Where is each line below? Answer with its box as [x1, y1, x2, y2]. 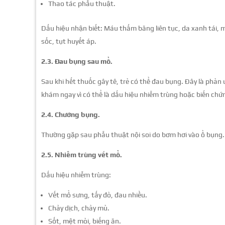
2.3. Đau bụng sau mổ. [41, 57, 113, 65]
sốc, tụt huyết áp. [41, 37, 96, 45]
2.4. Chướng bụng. [41, 110, 100, 119]
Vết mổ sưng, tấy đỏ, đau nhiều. [48, 190, 147, 199]
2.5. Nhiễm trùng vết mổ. [41, 150, 122, 159]
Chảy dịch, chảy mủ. [48, 203, 109, 212]
